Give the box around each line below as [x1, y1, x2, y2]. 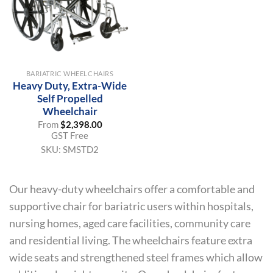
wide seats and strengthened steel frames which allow [9, 251, 263, 264]
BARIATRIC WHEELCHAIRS [26, 69, 114, 77]
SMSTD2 [63, 143, 99, 155]
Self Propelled [37, 92, 103, 105]
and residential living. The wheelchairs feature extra [9, 234, 252, 247]
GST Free [51, 129, 88, 141]
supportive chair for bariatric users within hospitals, [9, 200, 253, 213]
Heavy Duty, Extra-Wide [13, 79, 127, 93]
